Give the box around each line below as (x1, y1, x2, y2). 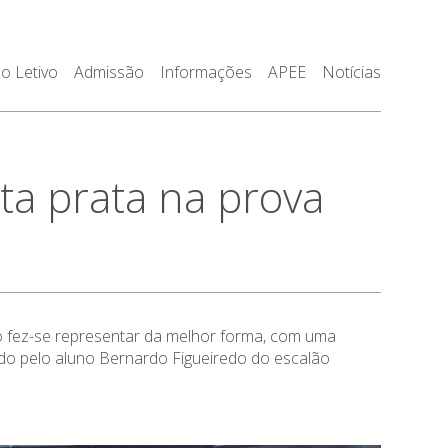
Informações (159, 61, 252, 83)
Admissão (73, 61, 144, 83)
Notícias (321, 61, 381, 83)
